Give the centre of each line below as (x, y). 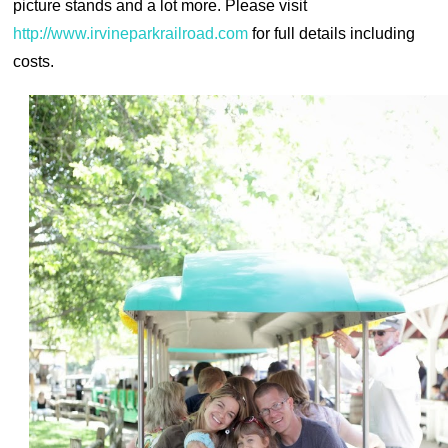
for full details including (332, 33)
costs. (34, 61)
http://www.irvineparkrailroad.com (131, 33)
